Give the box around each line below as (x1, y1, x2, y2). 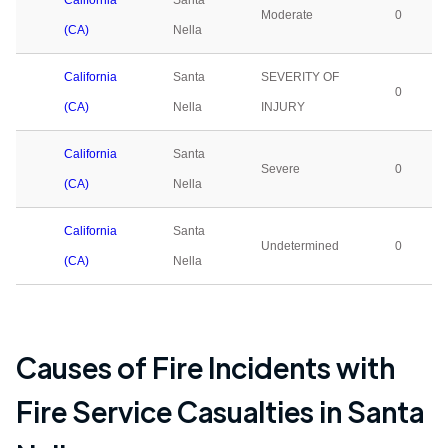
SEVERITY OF (261, 70, 339, 84)
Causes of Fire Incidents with (16, 349, 395, 385)
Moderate (261, 8, 313, 22)
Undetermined (261, 239, 339, 253)
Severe (261, 162, 300, 176)
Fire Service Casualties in (16, 393, 347, 429)
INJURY (261, 100, 305, 114)
